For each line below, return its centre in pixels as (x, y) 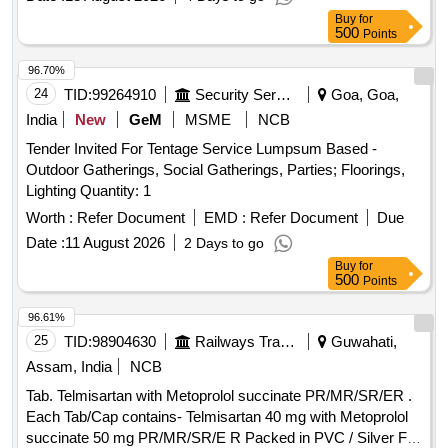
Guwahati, (362, 342)
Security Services (283, 95)
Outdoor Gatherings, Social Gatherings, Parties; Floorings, (215, 170)
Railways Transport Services (287, 342)
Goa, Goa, (363, 95)
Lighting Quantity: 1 (115, 191)
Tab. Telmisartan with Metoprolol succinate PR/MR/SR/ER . (219, 396)
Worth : (49, 218)
